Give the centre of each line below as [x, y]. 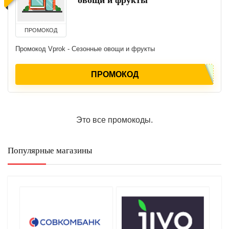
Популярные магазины [50, 151]
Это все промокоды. [114, 120]
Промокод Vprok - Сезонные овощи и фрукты [85, 49]
